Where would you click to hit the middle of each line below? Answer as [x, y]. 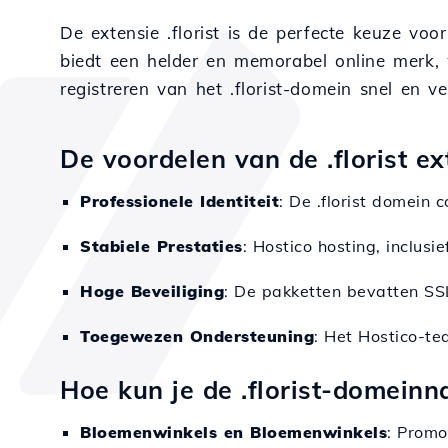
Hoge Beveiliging [152, 291]
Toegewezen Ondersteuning [197, 336]
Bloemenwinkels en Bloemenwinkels [233, 432]
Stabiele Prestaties [161, 246]
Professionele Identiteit [179, 201]
